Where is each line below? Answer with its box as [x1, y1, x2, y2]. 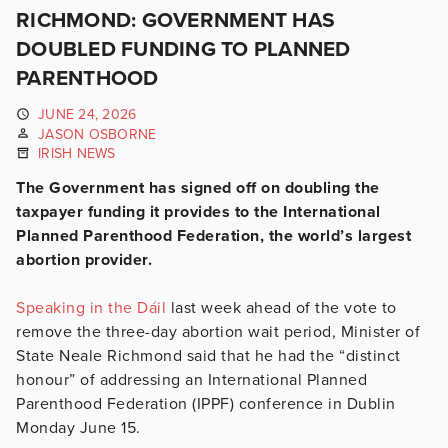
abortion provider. [16, 249, 152, 270]
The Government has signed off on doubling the [16, 177, 380, 198]
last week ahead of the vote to [166, 297, 397, 318]
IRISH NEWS [38, 145, 116, 163]
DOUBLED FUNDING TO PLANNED [16, 37, 351, 62]
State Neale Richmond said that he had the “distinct [16, 345, 401, 366]
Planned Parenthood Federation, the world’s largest [16, 225, 411, 246]
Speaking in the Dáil [16, 297, 166, 318]
